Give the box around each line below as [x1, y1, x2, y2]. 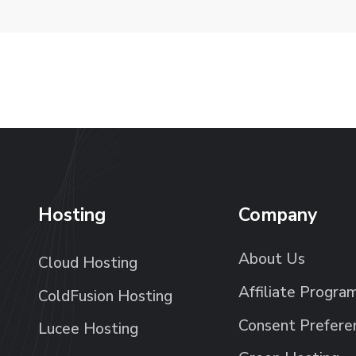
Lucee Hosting [37, 319, 138, 340]
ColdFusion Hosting [37, 285, 172, 307]
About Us [238, 249, 305, 270]
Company [238, 202, 317, 227]
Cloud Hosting [37, 253, 137, 274]
